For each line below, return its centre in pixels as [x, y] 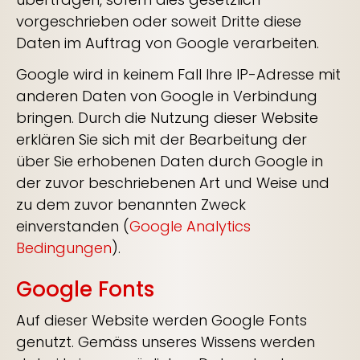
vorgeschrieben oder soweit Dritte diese [159, 21]
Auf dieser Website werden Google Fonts [162, 320]
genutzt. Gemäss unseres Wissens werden [166, 342]
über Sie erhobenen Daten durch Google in [170, 161]
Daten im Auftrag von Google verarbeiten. [168, 43]
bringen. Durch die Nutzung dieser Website [167, 118]
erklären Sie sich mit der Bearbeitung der [162, 139]
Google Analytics [190, 226]
